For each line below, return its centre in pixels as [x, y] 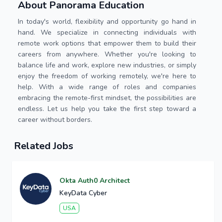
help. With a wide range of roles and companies [107, 87]
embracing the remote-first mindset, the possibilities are [107, 98]
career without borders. [55, 120]
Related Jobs [44, 146]
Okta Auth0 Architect [95, 181]
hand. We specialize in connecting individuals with [107, 32]
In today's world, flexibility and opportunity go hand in [107, 22]
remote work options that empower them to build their [107, 43]
